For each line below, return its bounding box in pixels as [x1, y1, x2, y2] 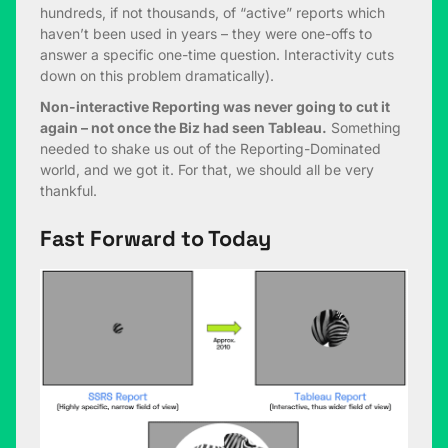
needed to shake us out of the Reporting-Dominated [40, 140, 381, 158]
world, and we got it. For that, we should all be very [40, 161, 374, 179]
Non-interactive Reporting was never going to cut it [40, 98, 390, 116]
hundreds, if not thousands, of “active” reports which [40, 4, 385, 22]
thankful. [40, 182, 97, 200]
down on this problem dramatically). [40, 67, 274, 85]
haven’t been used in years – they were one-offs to [40, 25, 372, 43]
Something [327, 119, 401, 137]
